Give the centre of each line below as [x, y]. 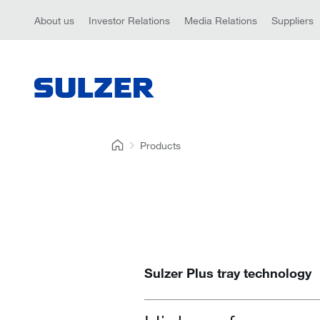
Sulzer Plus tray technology [227, 273]
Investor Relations [129, 20]
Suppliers [292, 20]
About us [54, 20]
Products [161, 145]
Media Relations [221, 20]
